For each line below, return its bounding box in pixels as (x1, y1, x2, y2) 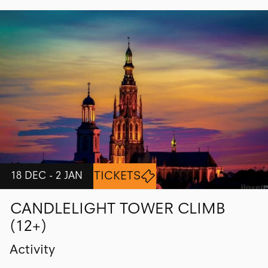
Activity (9, 242, 55, 258)
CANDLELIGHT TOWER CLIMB (10, 198, 226, 218)
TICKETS (94, 169, 141, 183)
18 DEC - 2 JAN (10, 169, 83, 182)
